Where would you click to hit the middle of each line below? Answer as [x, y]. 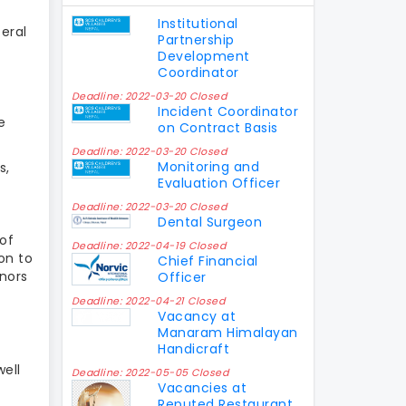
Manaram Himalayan [228, 332]
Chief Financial [208, 261]
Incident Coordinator [228, 111]
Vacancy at [197, 316]
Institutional [198, 23]
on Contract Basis [218, 127]
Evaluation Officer [219, 183]
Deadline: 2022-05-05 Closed [150, 372]
